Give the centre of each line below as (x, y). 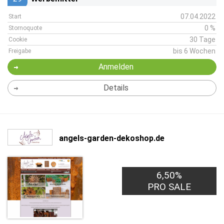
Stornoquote (25, 28)
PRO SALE (169, 187)
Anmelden (116, 67)
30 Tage (202, 39)
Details (116, 88)
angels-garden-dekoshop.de (112, 138)
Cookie (18, 39)
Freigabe (20, 51)
